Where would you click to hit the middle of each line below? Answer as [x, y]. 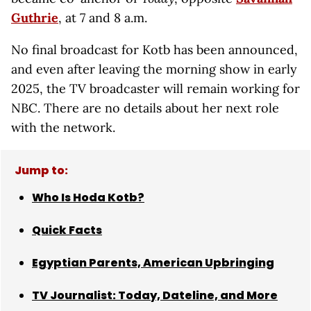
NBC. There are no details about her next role [145, 108]
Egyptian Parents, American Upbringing [153, 263]
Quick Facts [67, 230]
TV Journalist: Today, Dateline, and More [155, 295]
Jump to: [41, 170]
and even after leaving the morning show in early [154, 69]
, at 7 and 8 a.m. [103, 18]
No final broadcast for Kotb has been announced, [154, 50]
